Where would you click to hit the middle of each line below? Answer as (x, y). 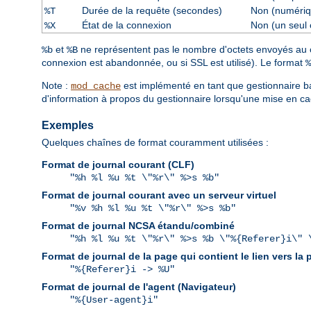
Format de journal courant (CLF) (118, 165)
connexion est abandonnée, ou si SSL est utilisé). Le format (174, 63)
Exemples (68, 126)
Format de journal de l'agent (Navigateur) (139, 287)
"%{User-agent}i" (114, 300)
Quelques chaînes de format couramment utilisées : (155, 143)
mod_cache (96, 86)
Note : (56, 86)
